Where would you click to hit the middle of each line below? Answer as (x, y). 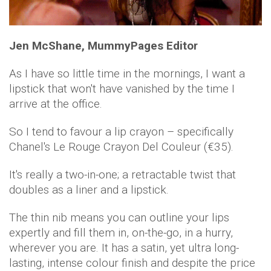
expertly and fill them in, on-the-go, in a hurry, (121, 232)
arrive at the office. (56, 103)
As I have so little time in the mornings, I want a (127, 73)
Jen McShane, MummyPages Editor (103, 45)
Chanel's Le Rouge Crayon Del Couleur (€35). (121, 146)
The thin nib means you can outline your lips (119, 217)
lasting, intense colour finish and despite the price (132, 263)
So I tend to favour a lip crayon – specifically (121, 131)
